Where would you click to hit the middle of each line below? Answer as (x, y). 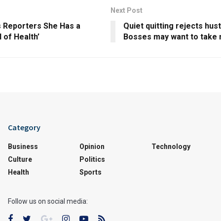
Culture (20, 159)
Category (24, 127)
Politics (92, 159)
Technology (171, 146)
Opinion (92, 146)
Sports (91, 172)
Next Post (127, 10)
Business (23, 146)
